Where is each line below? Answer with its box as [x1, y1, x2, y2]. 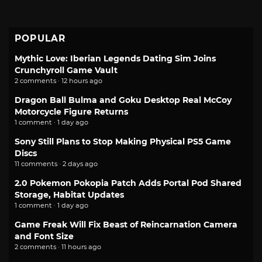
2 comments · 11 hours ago [15, 243, 101, 251]
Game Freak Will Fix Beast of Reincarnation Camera [15, 219, 237, 230]
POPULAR [15, 33, 66, 44]
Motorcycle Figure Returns [15, 106, 128, 118]
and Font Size [15, 231, 74, 242]
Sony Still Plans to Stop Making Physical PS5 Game [15, 136, 231, 147]
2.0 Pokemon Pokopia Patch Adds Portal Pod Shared [15, 178, 242, 189]
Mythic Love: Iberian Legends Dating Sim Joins [15, 53, 216, 64]
